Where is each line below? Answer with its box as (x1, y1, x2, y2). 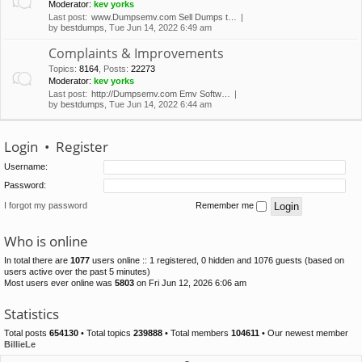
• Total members (162, 328, 231, 339)
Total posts (4, 328, 49, 339)
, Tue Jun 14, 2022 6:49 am (104, 23, 212, 32)
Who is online (4, 232, 88, 251)
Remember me (196, 200, 256, 211)
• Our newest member (259, 328, 348, 339)
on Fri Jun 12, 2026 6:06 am (134, 278, 246, 288)
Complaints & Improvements (48, 44, 224, 62)
